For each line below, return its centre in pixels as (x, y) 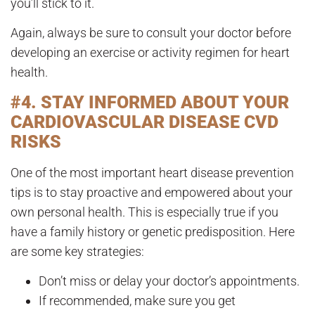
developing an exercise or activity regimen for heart (150, 53)
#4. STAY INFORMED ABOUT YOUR (150, 102)
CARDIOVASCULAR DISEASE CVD (144, 122)
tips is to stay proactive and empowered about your (152, 192)
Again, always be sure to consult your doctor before (151, 33)
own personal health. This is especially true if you (144, 212)
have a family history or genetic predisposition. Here (153, 231)
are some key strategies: (77, 251)
